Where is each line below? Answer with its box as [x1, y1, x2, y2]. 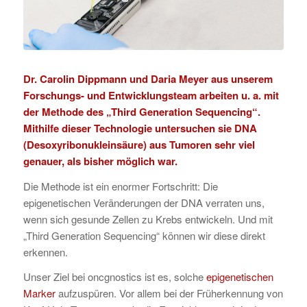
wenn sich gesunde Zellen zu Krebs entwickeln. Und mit [23, 211, 273, 226]
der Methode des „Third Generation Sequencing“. [23, 103, 260, 119]
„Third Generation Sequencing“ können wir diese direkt [23, 228, 265, 243]
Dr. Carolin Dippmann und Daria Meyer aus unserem [23, 71, 273, 86]
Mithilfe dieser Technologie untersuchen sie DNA [23, 120, 257, 136]
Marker [23, 286, 56, 301]
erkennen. [23, 244, 68, 259]
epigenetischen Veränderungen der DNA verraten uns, [23, 195, 265, 210]
